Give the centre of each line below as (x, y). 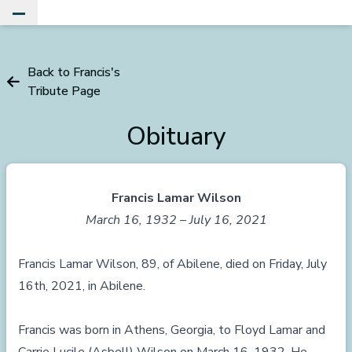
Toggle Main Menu (66, 21)
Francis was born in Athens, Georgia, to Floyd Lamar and (172, 330)
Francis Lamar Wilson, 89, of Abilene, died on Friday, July (172, 264)
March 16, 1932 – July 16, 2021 (176, 220)
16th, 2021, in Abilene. (82, 286)
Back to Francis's (74, 72)
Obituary (176, 136)
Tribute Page (64, 91)
